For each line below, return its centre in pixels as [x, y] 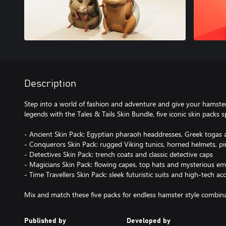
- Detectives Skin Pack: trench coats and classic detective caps [119, 154]
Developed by [148, 221]
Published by [45, 221]
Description [50, 83]
